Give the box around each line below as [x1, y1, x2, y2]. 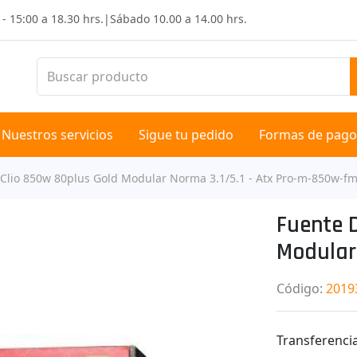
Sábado [110, 10, 153, 26]
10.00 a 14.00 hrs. [153, 10, 247, 26]
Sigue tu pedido [138, 125, 233, 143]
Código [277, 279, 320, 297]
